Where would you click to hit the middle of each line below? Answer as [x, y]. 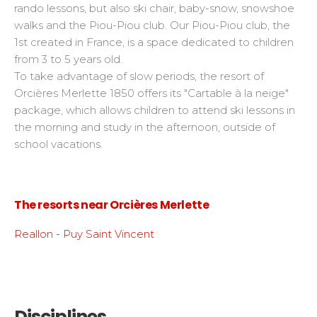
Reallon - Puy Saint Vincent [84, 234]
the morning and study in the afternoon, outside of [145, 127]
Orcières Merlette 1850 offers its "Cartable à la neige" [151, 93]
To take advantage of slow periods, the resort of [139, 76]
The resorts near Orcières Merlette [112, 205]
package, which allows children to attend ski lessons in [155, 110]
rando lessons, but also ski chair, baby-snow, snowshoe [154, 8]
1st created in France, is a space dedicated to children [154, 42]
